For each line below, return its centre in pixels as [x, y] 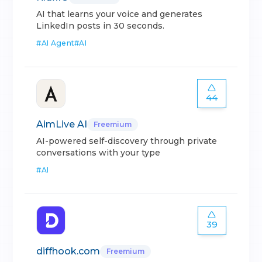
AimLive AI [62, 124]
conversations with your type [99, 153]
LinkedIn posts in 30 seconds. [101, 26]
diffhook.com [68, 251]
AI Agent [58, 43]
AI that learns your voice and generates [120, 14]
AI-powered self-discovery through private [127, 141]
